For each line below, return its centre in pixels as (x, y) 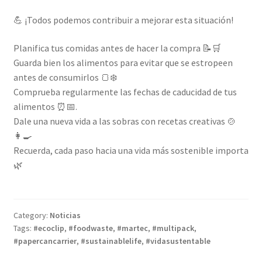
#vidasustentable (178, 241)
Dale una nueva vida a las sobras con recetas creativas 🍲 (125, 121)
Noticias (65, 216)
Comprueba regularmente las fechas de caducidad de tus (125, 92)
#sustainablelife (111, 241)
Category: (31, 216)
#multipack (173, 228)
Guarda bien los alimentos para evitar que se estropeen (123, 63)
